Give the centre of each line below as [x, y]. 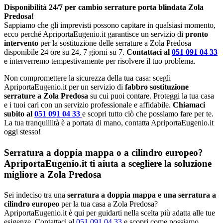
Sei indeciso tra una [35, 195]
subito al [19, 114]
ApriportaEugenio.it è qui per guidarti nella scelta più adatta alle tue [110, 213]
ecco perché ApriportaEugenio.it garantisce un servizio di [95, 34]
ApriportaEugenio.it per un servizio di [64, 87]
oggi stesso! [22, 132]
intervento [22, 43]
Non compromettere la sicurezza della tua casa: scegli [87, 78]
